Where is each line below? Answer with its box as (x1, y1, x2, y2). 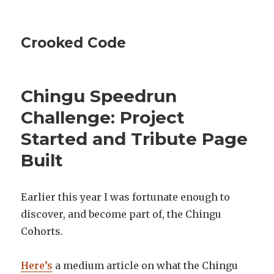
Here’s (21, 259, 53, 272)
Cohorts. (21, 225, 64, 237)
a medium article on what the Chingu (53, 259, 239, 272)
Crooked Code (21, 34, 127, 51)
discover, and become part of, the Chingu (21, 208, 222, 220)
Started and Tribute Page (21, 128, 248, 149)
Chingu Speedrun (21, 86, 177, 106)
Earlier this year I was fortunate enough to (21, 191, 231, 203)
